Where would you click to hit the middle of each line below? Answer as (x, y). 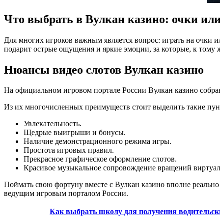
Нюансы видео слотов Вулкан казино (104, 69)
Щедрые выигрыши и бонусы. (75, 133)
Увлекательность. (53, 124)
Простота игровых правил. (69, 150)
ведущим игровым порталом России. (66, 193)
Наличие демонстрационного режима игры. (97, 141)
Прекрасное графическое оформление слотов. (100, 159)
